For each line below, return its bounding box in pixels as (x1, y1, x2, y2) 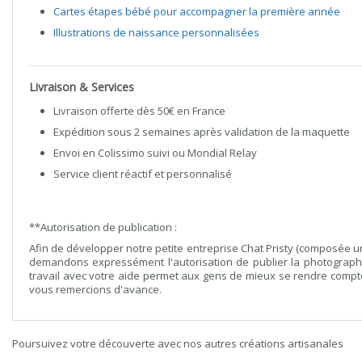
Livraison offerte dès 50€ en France (53, 103, 225, 118)
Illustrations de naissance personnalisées (53, 25, 259, 40)
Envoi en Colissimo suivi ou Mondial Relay (53, 145, 257, 160)
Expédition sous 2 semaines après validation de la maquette (53, 124, 350, 139)
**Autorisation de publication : (29, 220, 177, 234)
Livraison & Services (29, 79, 134, 95)
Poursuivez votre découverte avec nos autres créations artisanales (12, 336, 343, 351)
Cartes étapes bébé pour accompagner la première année (53, 4, 340, 19)
